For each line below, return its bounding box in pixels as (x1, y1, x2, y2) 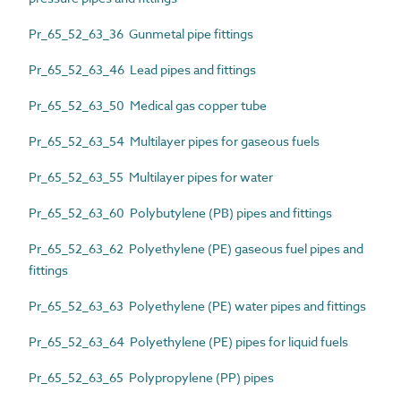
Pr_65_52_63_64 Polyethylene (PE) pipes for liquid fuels (29, 332, 348, 350)
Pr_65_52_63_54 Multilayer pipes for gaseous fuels (29, 132, 320, 149)
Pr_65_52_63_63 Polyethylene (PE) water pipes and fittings (29, 296, 366, 314)
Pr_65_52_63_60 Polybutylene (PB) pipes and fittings (29, 203, 332, 221)
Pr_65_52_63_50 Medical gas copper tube (29, 96, 267, 114)
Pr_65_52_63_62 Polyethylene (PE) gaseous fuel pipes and (29, 239, 363, 257)
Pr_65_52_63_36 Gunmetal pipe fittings (29, 24, 253, 42)
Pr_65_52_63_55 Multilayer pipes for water (29, 167, 273, 185)
